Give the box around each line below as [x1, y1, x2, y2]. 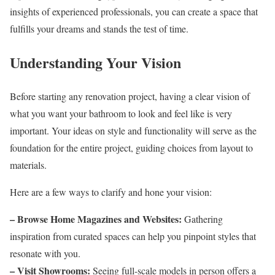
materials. [10, 158, 47, 171]
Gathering [182, 212, 223, 225]
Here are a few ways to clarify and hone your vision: [10, 185, 212, 198]
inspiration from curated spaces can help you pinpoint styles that [10, 229, 256, 242]
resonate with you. [10, 246, 80, 260]
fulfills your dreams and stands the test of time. [10, 21, 188, 35]
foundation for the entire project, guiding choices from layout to [10, 141, 253, 154]
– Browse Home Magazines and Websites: [10, 211, 182, 226]
